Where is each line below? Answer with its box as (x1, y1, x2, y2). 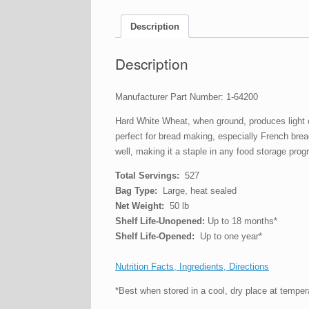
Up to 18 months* (205, 215, 277, 226)
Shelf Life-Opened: (115, 230, 195, 241)
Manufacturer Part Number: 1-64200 (115, 91, 258, 102)
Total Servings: (115, 170, 179, 181)
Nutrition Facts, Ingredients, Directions (115, 261, 269, 272)
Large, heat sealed (157, 185, 239, 196)
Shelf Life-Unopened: (115, 215, 205, 226)
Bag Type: (115, 185, 157, 196)
